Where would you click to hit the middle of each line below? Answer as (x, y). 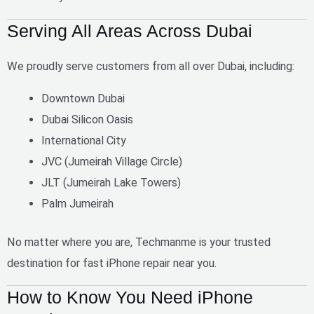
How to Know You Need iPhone (130, 297)
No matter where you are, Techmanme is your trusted (139, 242)
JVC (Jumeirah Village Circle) (112, 161)
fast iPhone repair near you (149, 263)
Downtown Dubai (83, 98)
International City (84, 140)
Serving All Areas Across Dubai (130, 30)
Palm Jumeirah (78, 203)
